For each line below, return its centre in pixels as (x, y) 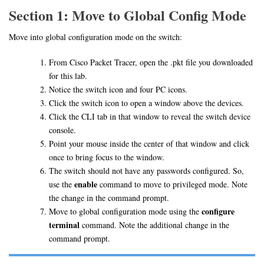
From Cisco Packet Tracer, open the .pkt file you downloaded (151, 62)
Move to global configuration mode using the (125, 212)
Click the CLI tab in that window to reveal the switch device (149, 117)
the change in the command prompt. (109, 198)
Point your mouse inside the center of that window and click (149, 144)
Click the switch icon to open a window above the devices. (146, 103)
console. (62, 130)
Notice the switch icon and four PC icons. (118, 90)
